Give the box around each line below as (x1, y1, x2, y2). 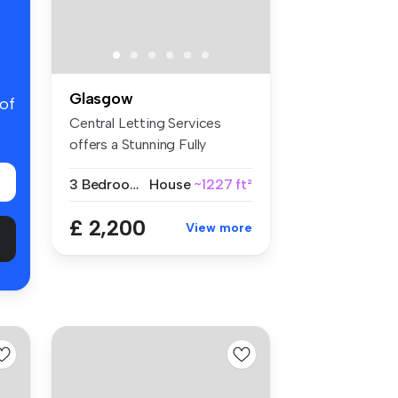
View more (186, 220, 252, 236)
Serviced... (69, 157, 132, 175)
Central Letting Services (69, 115, 222, 132)
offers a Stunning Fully (69, 136, 207, 154)
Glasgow (69, 89, 133, 109)
